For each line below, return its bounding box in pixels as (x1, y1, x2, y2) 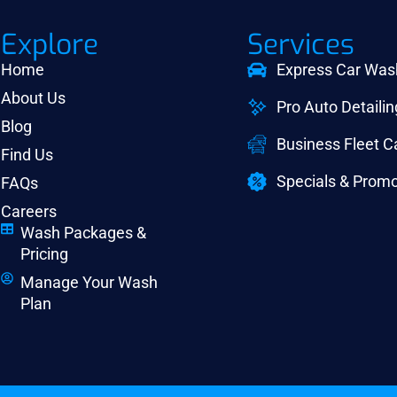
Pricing (20, 245, 68, 263)
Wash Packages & (20, 224, 146, 242)
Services (247, 26, 354, 63)
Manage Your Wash (20, 274, 158, 292)
